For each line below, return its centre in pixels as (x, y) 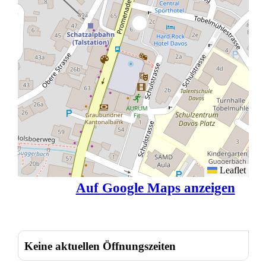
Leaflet (231, 170)
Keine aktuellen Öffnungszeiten (100, 246)
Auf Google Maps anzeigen (155, 188)
